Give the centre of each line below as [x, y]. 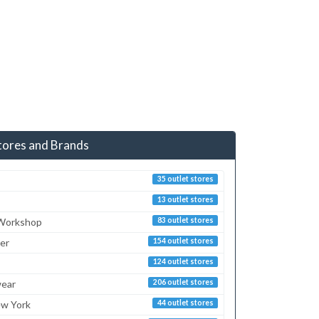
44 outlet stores [185, 302]
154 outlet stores [183, 240]
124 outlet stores [183, 261]
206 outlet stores [183, 282]
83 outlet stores [185, 220]
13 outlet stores [185, 199]
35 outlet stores [185, 178]
